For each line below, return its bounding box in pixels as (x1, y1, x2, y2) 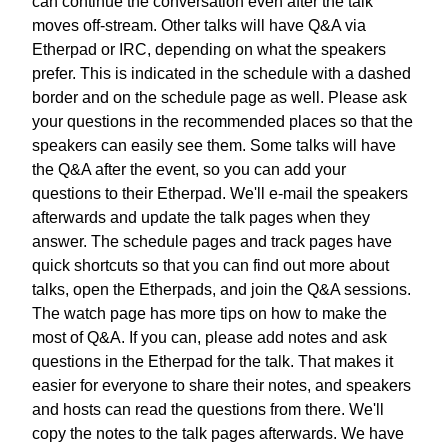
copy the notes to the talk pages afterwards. (32, 424, 337, 442)
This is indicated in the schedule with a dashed (80, 64, 411, 82)
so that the (340, 112, 413, 130)
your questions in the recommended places (32, 112, 336, 130)
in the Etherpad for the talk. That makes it (105, 352, 393, 370)
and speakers (315, 376, 411, 394)
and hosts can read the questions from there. (32, 400, 345, 418)
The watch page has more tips (32, 304, 245, 322)
